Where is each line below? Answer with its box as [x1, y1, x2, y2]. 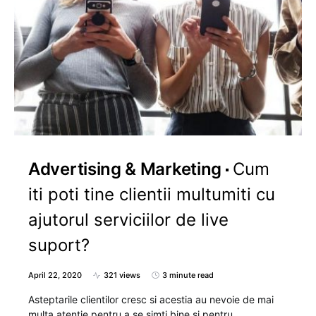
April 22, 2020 [28, 270, 82, 280]
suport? [28, 235, 90, 255]
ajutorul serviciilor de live [28, 209, 229, 230]
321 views [104, 270, 140, 280]
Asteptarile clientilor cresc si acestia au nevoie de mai [28, 293, 274, 305]
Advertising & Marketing [28, 159, 222, 179]
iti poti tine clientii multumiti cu [28, 184, 275, 205]
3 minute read [162, 270, 214, 280]
